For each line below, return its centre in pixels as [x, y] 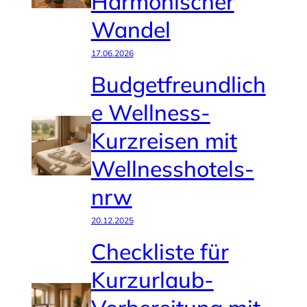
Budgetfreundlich [178, 84]
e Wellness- [150, 112]
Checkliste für [160, 251]
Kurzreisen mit [164, 140]
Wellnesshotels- [172, 168]
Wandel [131, 29]
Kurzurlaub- [152, 279]
